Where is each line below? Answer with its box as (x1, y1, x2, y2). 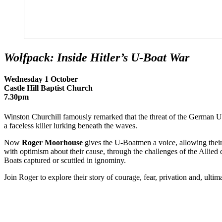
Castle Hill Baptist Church (4, 84, 93, 93)
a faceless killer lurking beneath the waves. (4, 121, 137, 130)
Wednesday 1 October (4, 75, 78, 84)
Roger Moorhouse (22, 138, 83, 147)
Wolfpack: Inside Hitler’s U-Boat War (4, 51, 189, 64)
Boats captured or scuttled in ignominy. (4, 156, 126, 165)
